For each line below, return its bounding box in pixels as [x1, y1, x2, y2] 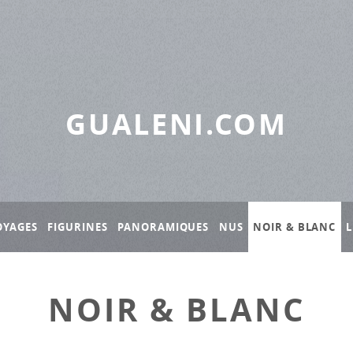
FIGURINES [47, 220, 108, 234]
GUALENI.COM [65, 105, 288, 143]
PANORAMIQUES [117, 220, 210, 234]
